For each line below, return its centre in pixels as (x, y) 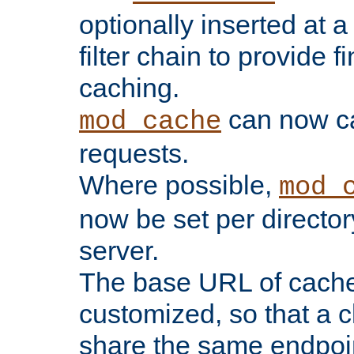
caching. (129, 88)
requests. (134, 154)
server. (119, 251)
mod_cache (150, 122)
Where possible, (179, 185)
